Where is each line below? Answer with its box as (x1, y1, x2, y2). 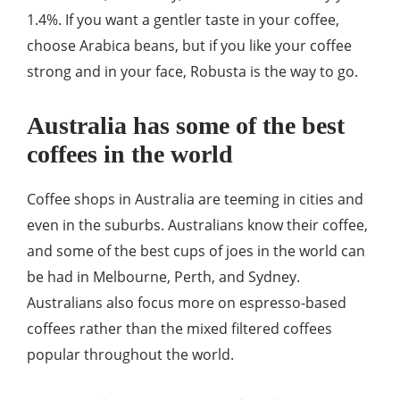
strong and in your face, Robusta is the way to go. (27, 62, 358, 81)
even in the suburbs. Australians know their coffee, (27, 215, 368, 235)
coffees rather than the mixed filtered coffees (27, 319, 332, 338)
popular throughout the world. (27, 345, 234, 364)
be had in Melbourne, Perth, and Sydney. (27, 267, 300, 287)
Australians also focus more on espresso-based (27, 293, 346, 312)
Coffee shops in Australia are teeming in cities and (27, 189, 363, 209)
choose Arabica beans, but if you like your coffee (27, 36, 352, 55)
